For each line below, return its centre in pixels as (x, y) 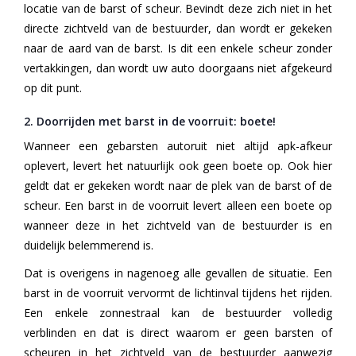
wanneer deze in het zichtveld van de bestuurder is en (178, 226)
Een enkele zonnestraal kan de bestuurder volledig (178, 313)
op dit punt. (53, 88)
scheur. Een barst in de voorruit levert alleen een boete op (178, 206)
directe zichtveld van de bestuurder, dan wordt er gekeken (178, 29)
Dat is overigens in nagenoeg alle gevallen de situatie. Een (178, 273)
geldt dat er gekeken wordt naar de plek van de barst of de (178, 186)
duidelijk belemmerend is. (89, 246)
